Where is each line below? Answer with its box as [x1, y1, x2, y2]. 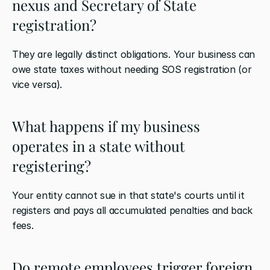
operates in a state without [12, 136, 185, 155]
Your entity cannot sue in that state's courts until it [12, 189, 245, 201]
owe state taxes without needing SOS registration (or [12, 63, 252, 75]
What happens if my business [12, 116, 200, 136]
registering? [12, 155, 91, 175]
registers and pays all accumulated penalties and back [12, 204, 253, 216]
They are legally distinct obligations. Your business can [12, 48, 256, 60]
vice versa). [12, 78, 63, 90]
